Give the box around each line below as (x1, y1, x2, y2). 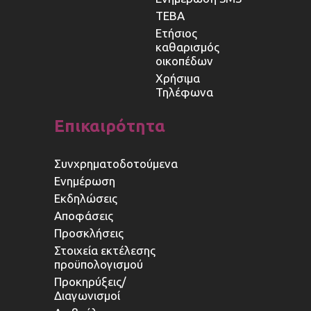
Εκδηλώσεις (54, 192, 118, 205)
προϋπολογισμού (54, 258, 144, 271)
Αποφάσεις (54, 209, 114, 223)
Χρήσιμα (155, 72, 200, 85)
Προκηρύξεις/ (54, 275, 127, 289)
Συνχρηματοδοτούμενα (54, 157, 178, 171)
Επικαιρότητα (54, 117, 166, 136)
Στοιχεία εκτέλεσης (54, 244, 156, 258)
